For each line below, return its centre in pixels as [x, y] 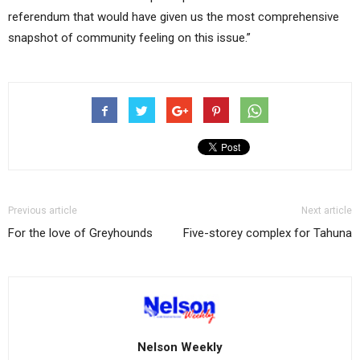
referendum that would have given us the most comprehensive [174, 17]
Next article [327, 211]
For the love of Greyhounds [80, 233]
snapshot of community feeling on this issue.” [129, 38]
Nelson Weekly [180, 347]
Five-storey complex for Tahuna [268, 233]
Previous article [43, 211]
